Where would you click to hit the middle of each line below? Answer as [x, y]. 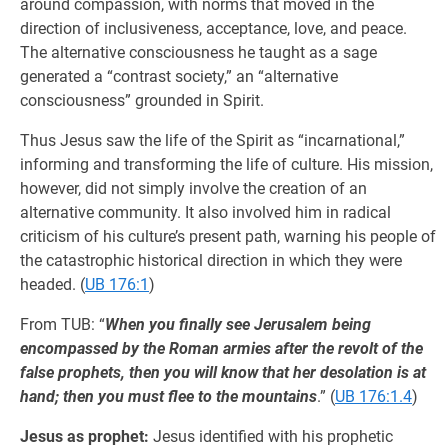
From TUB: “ [62, 324]
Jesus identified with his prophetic [271, 436]
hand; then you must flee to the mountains [168, 396]
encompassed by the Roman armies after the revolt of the [221, 348]
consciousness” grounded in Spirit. [142, 100]
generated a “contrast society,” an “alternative [179, 76]
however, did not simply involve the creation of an [193, 188]
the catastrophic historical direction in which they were [211, 260]
